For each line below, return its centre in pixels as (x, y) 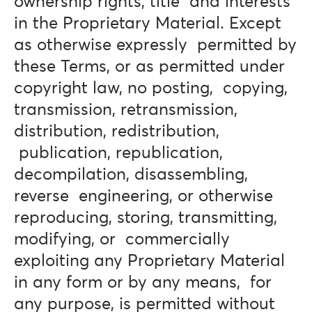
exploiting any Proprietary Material (149, 261)
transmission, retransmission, (126, 110)
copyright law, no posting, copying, (151, 88)
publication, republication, (118, 153)
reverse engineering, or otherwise (143, 196)
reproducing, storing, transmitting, (146, 218)
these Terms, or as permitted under (149, 67)
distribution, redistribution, (117, 132)
